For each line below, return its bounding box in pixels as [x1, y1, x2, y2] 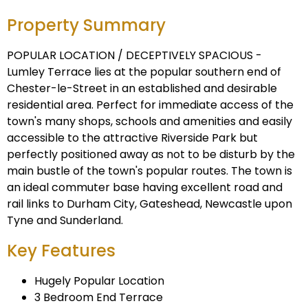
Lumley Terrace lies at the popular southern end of [7, 64, 281, 80]
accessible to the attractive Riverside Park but [7, 130, 258, 146]
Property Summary [7, 14, 166, 37]
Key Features [7, 239, 115, 263]
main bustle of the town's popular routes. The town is [7, 163, 292, 179]
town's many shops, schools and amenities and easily [7, 113, 292, 130]
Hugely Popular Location [34, 273, 164, 289]
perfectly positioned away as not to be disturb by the [7, 146, 295, 163]
